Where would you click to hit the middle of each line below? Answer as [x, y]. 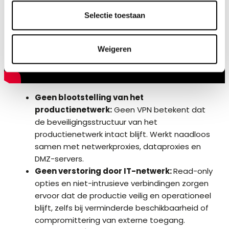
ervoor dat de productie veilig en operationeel [123, 196]
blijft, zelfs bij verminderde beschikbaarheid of [122, 208]
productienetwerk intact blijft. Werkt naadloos [122, 134]
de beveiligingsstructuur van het [96, 122]
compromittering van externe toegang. [110, 220]
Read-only [193, 171]
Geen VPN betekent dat [159, 110]
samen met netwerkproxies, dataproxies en [118, 147]
